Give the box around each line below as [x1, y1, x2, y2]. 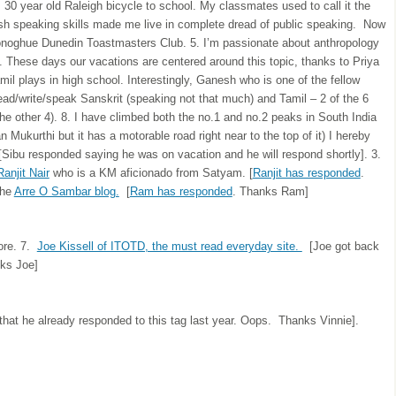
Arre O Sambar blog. [13, 184, 119, 198]
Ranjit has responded [252, 165, 361, 179]
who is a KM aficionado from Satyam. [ [49, 165, 253, 179]
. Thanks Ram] [232, 184, 308, 198]
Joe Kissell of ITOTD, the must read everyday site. [36, 240, 302, 254]
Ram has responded [129, 184, 232, 198]
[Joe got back [301, 240, 379, 254]
